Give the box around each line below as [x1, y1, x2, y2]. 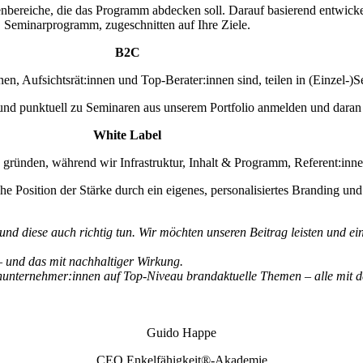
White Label [93, 128, 162, 142]
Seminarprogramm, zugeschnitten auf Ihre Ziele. [4, 18, 251, 32]
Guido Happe [147, 326, 217, 340]
